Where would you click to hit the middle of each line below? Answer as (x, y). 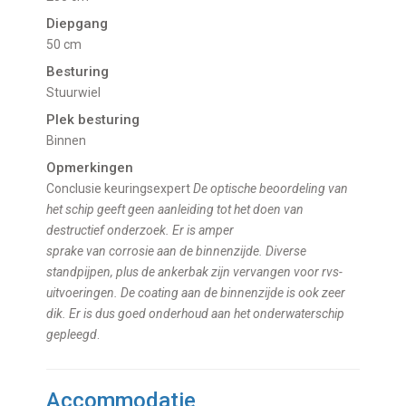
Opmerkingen (90, 168)
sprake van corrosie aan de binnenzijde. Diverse (177, 251)
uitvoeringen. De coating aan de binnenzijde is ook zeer (196, 293)
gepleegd (72, 335)
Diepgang (77, 24)
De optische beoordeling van (271, 189)
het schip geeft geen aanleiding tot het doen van (175, 210)
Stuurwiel (78, 93)
